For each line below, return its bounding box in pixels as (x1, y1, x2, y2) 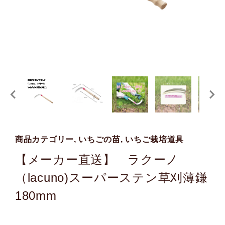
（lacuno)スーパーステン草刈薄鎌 (15, 171, 208, 184)
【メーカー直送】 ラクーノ (15, 153, 179, 166)
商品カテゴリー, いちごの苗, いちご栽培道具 (15, 135, 184, 144)
